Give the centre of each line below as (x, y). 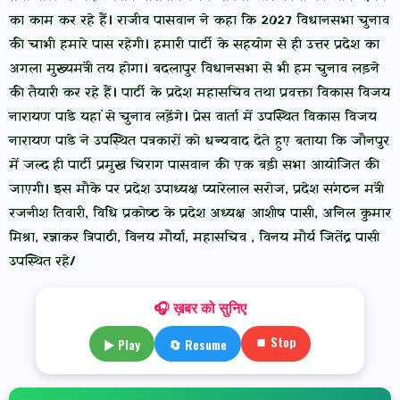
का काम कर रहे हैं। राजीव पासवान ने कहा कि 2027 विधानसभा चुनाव (199, 21)
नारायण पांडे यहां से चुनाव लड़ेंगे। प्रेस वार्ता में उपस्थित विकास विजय (193, 117)
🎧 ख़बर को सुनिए (200, 309)
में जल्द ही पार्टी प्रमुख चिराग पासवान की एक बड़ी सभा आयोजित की (194, 166)
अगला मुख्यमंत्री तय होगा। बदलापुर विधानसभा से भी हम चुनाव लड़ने (194, 69)
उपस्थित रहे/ (42, 262)
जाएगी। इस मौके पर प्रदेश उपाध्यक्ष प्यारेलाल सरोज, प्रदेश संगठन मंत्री (196, 190)
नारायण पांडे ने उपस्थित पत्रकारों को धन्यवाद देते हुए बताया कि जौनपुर (199, 142)
